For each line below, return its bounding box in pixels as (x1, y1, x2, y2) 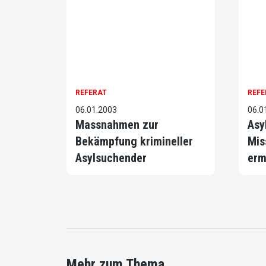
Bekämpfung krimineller (75, 134, 193, 148)
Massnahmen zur (75, 117, 159, 132)
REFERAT (75, 88, 107, 97)
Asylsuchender (75, 150, 147, 165)
